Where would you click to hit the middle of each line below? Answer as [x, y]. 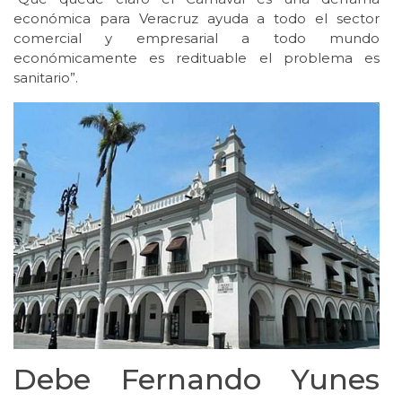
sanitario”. [46, 77]
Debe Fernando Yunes [197, 379]
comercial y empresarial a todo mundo [197, 38]
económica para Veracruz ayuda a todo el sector [197, 18]
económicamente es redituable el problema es [197, 57]
